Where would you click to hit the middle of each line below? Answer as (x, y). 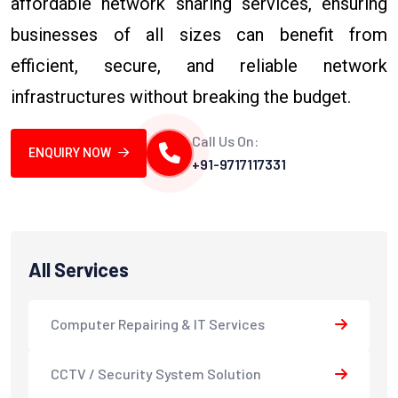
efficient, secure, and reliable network (199, 65)
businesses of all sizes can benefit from (199, 34)
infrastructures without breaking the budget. (181, 96)
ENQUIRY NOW (70, 153)
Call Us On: (225, 141)
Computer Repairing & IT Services (158, 324)
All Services (79, 270)
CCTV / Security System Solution (156, 374)
